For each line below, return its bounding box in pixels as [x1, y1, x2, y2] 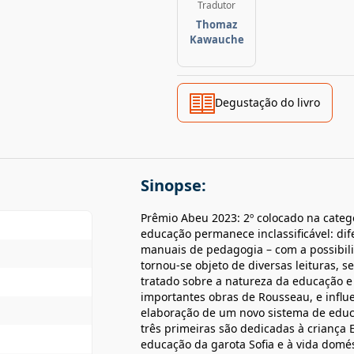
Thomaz [196, 17, 237, 32]
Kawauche [189, 32, 244, 47]
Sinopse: [141, 175, 206, 196]
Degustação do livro [215, 95, 320, 110]
